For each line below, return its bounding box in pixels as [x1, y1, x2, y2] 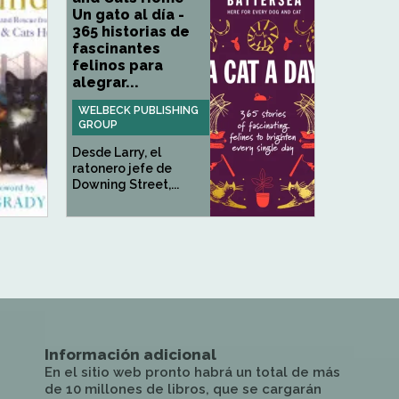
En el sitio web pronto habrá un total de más [45, 364, 340, 380]
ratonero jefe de [72, 161, 172, 175]
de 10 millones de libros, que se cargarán [45, 381, 322, 397]
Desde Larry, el [72, 145, 161, 159]
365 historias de [72, 23, 190, 40]
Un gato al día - [72, 6, 184, 23]
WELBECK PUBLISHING [78, 104, 199, 117]
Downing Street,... [72, 177, 179, 191]
